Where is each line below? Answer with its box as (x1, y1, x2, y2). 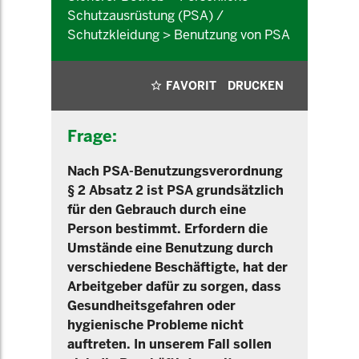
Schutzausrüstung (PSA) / (67, 7, 224, 24)
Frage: (67, 126, 117, 147)
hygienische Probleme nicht (67, 317, 244, 333)
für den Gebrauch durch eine (67, 201, 246, 218)
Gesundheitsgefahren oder (67, 297, 236, 314)
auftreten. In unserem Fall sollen (67, 336, 272, 353)
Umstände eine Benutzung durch (67, 240, 273, 256)
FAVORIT (166, 79, 216, 93)
